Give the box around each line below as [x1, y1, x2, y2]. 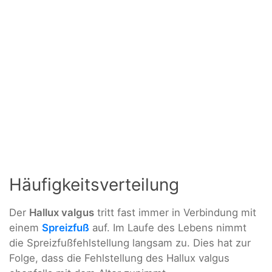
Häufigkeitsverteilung [9, 174, 179, 195]
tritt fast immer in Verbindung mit [94, 206, 256, 219]
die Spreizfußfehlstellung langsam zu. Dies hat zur [9, 237, 251, 250]
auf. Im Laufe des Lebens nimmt [89, 222, 246, 234]
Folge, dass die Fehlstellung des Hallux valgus [9, 252, 229, 265]
